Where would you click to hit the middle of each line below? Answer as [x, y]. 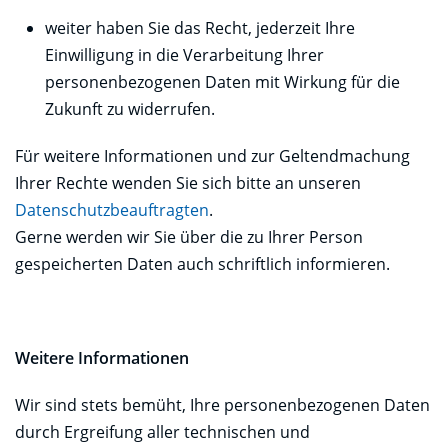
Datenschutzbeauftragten [112, 209]
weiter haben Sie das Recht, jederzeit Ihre [200, 27]
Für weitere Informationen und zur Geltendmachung [212, 155]
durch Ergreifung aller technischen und [162, 431]
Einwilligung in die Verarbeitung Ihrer [184, 54]
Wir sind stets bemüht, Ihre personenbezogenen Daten [222, 404]
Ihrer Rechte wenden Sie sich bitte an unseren [188, 182]
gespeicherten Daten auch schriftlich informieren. [202, 263]
